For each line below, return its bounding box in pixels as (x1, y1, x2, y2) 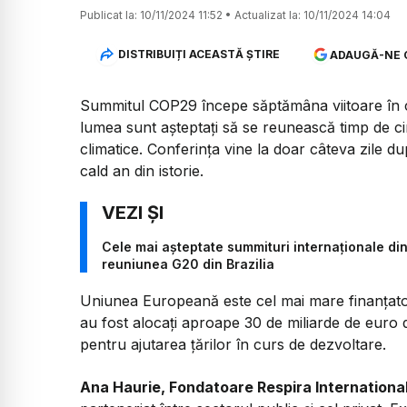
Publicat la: (80, 7, 137, 22)
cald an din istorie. (80, 161, 203, 180)
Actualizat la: (234, 7, 301, 22)
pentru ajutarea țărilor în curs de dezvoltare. (80, 335, 386, 354)
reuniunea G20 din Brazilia (102, 256, 274, 273)
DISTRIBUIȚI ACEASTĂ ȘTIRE (117, 47, 280, 62)
